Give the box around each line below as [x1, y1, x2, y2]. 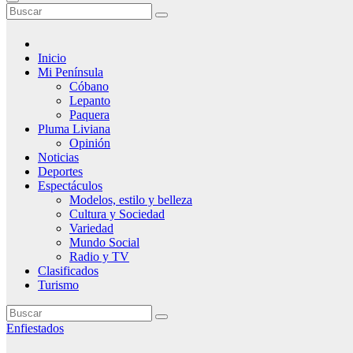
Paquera [69, 108, 110, 121]
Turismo [38, 278, 79, 292]
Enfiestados [6, 321, 64, 335]
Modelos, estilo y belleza [69, 193, 192, 206]
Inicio [38, 51, 66, 65]
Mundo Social [69, 236, 139, 249]
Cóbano [69, 80, 109, 93]
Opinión [69, 136, 110, 150]
